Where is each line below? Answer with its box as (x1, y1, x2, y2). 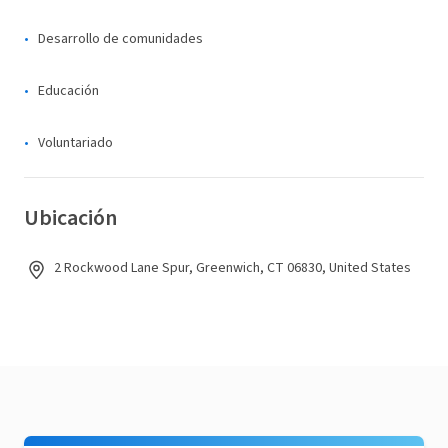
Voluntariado (38, 133, 113, 153)
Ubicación (24, 202, 117, 234)
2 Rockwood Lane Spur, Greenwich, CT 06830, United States (54, 258, 411, 278)
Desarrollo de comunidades (38, 29, 203, 49)
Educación (38, 81, 99, 101)
